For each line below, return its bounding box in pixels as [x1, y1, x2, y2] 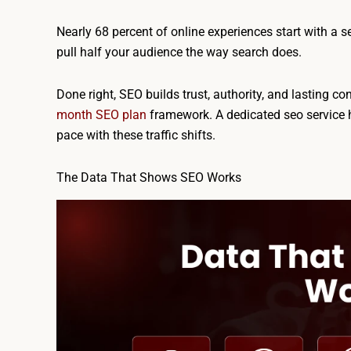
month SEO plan [56, 107, 147, 122]
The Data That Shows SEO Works [56, 169, 241, 185]
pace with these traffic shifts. [56, 127, 215, 143]
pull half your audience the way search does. [56, 44, 302, 60]
